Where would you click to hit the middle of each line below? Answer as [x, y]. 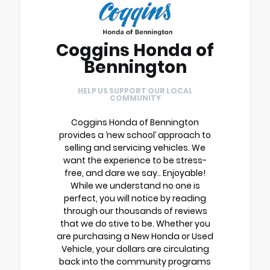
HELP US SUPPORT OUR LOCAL [135, 91]
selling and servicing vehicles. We [135, 148]
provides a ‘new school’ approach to [135, 135]
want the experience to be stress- [135, 161]
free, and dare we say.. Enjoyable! [135, 173]
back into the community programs [135, 262]
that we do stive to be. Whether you [135, 224]
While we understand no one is [135, 186]
